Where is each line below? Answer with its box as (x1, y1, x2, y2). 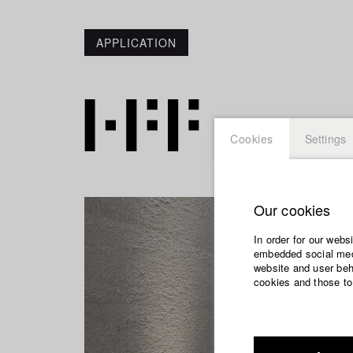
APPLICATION (96, 35, 176, 50)
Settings (304, 131, 347, 147)
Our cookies (254, 199, 331, 220)
